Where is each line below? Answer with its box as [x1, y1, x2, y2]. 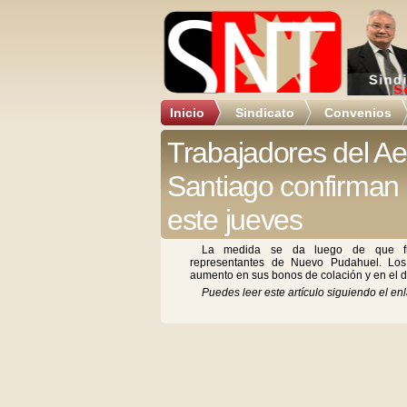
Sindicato [235, 105, 294, 120]
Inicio [170, 105, 204, 120]
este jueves [167, 203, 303, 236]
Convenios [324, 105, 392, 120]
